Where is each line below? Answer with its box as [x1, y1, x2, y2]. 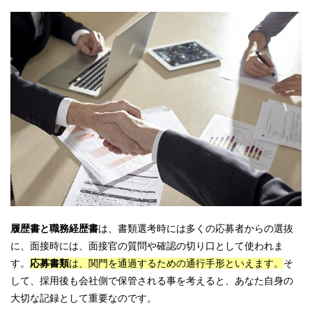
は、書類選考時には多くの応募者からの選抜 [98, 222, 293, 234]
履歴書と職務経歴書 [10, 222, 98, 234]
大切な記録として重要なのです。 [10, 292, 157, 304]
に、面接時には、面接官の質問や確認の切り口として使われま [10, 240, 283, 251]
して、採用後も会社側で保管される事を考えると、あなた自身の [10, 274, 293, 286]
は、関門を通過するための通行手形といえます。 [69, 257, 283, 269]
